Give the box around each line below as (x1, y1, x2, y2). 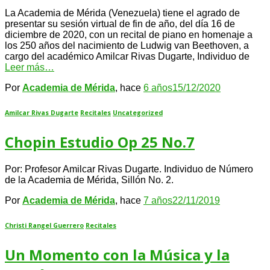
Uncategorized (113, 108, 163, 117)
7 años (143, 195, 172, 206)
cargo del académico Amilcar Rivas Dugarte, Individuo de (5, 51, 250, 61)
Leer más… (5, 61, 54, 72)
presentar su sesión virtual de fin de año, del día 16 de (5, 18, 235, 29)
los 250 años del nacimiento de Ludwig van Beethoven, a (5, 40, 249, 51)
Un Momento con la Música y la (5, 244, 230, 265)
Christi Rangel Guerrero (5, 221, 84, 230)
